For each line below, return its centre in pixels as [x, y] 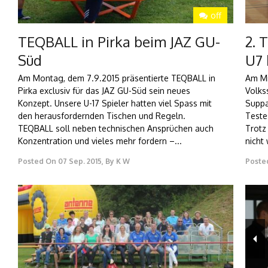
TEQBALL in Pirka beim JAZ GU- [119, 42]
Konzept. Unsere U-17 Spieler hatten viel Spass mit [115, 103]
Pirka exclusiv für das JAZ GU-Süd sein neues [104, 91]
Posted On [37, 162]
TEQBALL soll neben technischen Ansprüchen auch [116, 129]
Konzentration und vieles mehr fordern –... [100, 141]
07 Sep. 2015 [80, 162]
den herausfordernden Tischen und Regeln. [102, 116]
